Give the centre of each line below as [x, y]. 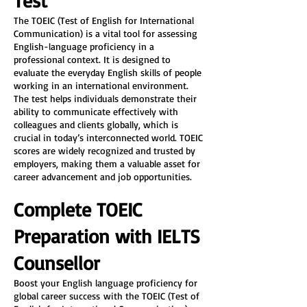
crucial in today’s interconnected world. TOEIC [110, 137]
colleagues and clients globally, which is [97, 124]
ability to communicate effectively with [97, 111]
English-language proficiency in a [85, 46]
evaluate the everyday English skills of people [109, 72]
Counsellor [57, 263]
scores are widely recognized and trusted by [106, 150]
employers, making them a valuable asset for [108, 163]
